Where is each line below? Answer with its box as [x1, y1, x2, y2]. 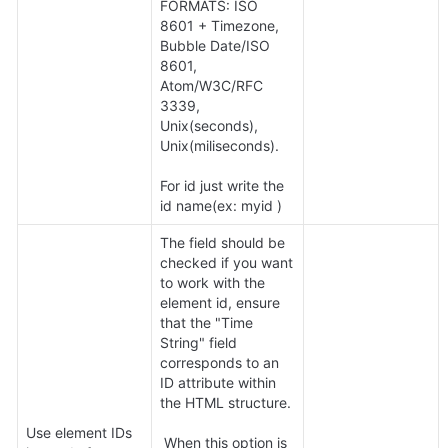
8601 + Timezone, [160, 17, 279, 35]
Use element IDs [26, 424, 132, 442]
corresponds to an [160, 354, 279, 372]
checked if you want [160, 254, 293, 272]
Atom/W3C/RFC [160, 77, 263, 95]
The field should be [160, 234, 285, 252]
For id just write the [160, 177, 284, 195]
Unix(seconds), [160, 117, 258, 135]
